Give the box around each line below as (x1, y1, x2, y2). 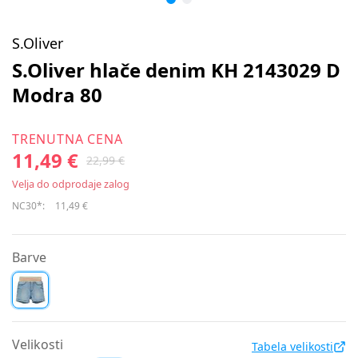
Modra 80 (12, 82, 102, 108)
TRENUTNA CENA (12, 130, 123, 148)
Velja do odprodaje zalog (12, 177, 129, 191)
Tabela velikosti (252, 339, 333, 354)
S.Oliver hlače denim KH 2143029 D (12, 57, 340, 83)
